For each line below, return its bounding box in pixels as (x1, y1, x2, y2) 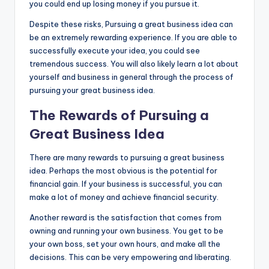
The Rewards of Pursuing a (29, 106, 209, 124)
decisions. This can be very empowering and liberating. (29, 252, 231, 262)
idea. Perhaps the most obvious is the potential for (29, 165, 217, 175)
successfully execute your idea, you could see (29, 45, 200, 55)
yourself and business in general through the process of (29, 71, 234, 82)
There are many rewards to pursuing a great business (29, 152, 225, 162)
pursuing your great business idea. (29, 85, 155, 95)
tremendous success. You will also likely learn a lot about (29, 58, 238, 68)
